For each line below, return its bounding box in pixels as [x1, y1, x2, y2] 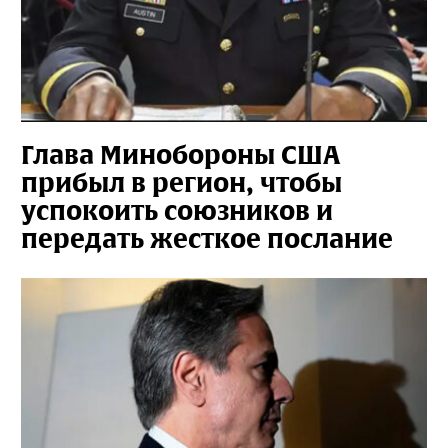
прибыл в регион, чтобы [21, 166, 342, 200]
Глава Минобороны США [21, 138, 341, 172]
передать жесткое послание [21, 222, 393, 256]
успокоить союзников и [21, 194, 333, 228]
